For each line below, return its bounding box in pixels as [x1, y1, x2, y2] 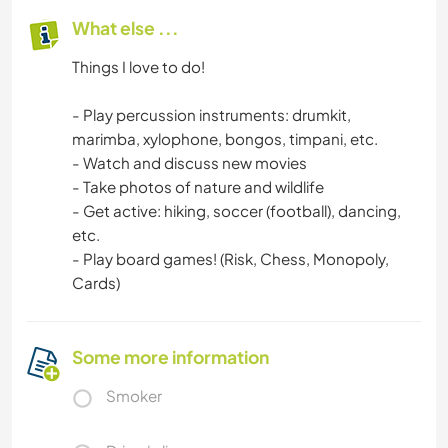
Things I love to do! [72, 56, 205, 76]
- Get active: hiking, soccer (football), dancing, [72, 200, 401, 220]
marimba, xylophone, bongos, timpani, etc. [72, 128, 378, 148]
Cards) [72, 272, 120, 292]
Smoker [106, 385, 162, 405]
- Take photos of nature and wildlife [72, 176, 324, 196]
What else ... [72, 16, 179, 39]
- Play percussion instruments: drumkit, [72, 104, 351, 124]
